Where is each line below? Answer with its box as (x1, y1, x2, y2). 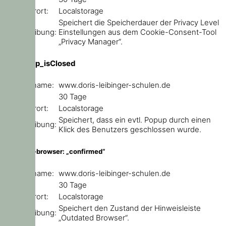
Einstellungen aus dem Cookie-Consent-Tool (59, 27, 216, 37)
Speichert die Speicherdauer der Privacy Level (59, 17, 219, 27)
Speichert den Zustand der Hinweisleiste (59, 203, 201, 213)
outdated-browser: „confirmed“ (4, 147, 105, 155)
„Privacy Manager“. (59, 36, 123, 46)
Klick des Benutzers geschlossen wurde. (59, 124, 201, 134)
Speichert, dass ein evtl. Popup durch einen (59, 115, 211, 125)
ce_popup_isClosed (4, 58, 76, 68)
